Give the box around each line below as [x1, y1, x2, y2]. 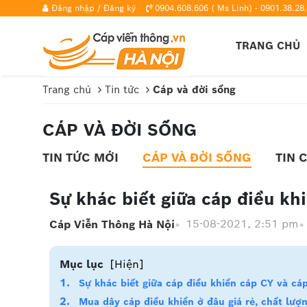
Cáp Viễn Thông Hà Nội [49, 217, 175, 232]
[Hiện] [110, 257, 144, 271]
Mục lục [60, 257, 103, 271]
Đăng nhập [51, 3, 95, 13]
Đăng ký [103, 3, 136, 13]
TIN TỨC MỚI [42, 150, 119, 165]
